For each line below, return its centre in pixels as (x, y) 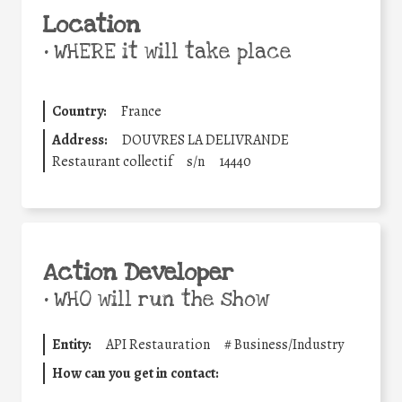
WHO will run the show (158, 299)
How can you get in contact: (135, 373)
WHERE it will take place (170, 52)
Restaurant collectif (112, 161)
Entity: (72, 344)
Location (92, 25)
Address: (80, 140)
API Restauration (158, 344)
